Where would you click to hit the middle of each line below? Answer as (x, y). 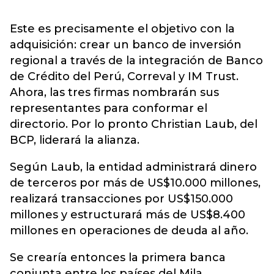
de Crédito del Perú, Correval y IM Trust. (124, 76)
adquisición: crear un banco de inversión (126, 45)
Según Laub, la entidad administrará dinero (133, 167)
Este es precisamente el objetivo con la (122, 29)
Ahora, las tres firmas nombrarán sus (114, 92)
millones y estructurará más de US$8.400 (128, 215)
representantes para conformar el (109, 108)
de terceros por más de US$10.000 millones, (135, 183)
